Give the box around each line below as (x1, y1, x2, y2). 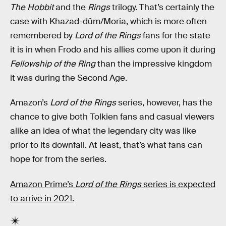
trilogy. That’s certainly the (110, 2, 214, 13)
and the (53, 2, 88, 13)
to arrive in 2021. (10, 193, 74, 204)
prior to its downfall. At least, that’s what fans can (10, 140, 202, 151)
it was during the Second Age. (10, 72, 127, 83)
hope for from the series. (10, 154, 106, 165)
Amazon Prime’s (10, 179, 75, 190)
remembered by (10, 30, 75, 41)
